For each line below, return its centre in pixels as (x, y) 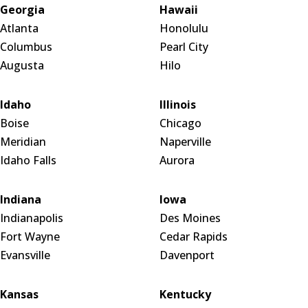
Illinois (177, 105)
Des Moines (190, 218)
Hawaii (178, 10)
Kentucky (185, 295)
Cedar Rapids (193, 237)
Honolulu (184, 29)
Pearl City (184, 47)
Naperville (185, 142)
